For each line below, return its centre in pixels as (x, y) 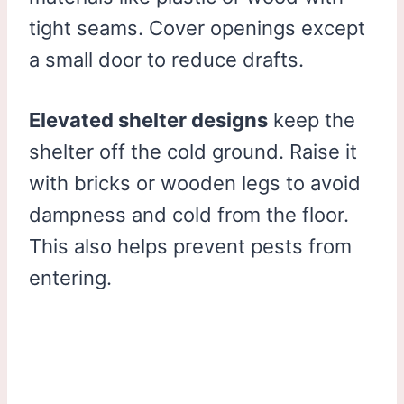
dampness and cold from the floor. (189, 214)
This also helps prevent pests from (190, 246)
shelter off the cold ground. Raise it (193, 151)
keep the (312, 119)
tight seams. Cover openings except (197, 28)
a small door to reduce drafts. (166, 59)
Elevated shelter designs (148, 119)
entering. (70, 277)
